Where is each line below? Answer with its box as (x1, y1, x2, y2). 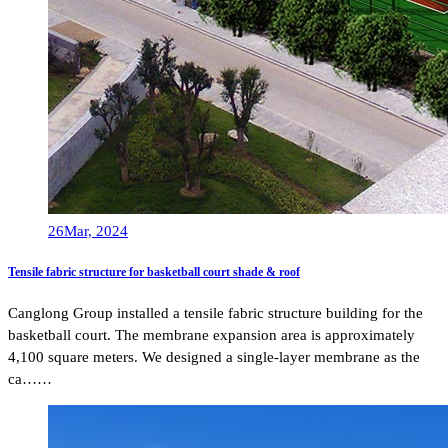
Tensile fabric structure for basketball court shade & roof (8, 265, 300, 280)
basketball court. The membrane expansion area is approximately (8, 327, 415, 344)
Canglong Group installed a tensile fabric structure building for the (8, 305, 423, 322)
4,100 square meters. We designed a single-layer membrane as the (8, 349, 420, 366)
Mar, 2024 (64, 223, 128, 240)
